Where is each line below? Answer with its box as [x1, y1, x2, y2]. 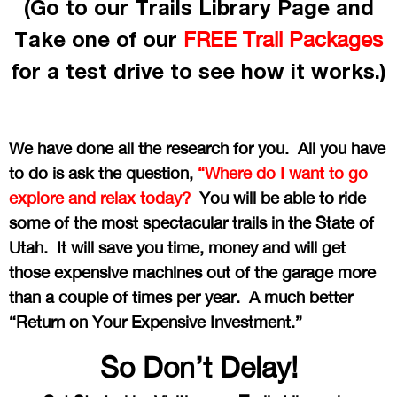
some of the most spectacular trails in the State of [9, 213, 374, 233]
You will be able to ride [195, 188, 366, 208]
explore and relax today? [9, 188, 195, 208]
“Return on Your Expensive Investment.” [9, 312, 302, 332]
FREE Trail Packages [183, 27, 383, 52]
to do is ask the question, [9, 163, 198, 183]
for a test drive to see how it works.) [11, 58, 386, 85]
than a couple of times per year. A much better [9, 287, 353, 307]
